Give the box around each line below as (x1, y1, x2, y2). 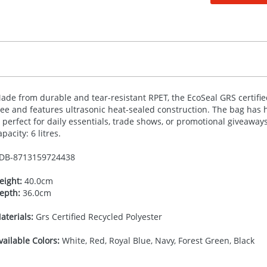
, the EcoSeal (167, 92, 220, 103)
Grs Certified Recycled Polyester (33, 211, 162, 222)
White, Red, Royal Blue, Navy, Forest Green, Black (59, 235, 254, 246)
